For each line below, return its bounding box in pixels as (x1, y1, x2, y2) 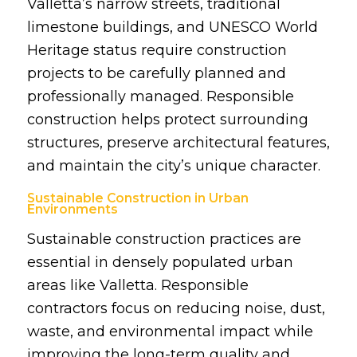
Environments (26, 202, 118, 218)
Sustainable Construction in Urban (26, 190, 249, 206)
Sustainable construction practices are (26, 229, 301, 248)
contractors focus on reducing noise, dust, (26, 299, 325, 317)
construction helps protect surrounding (26, 110, 308, 128)
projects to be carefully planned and (26, 64, 286, 82)
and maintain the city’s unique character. (26, 156, 320, 175)
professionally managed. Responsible (26, 87, 294, 105)
